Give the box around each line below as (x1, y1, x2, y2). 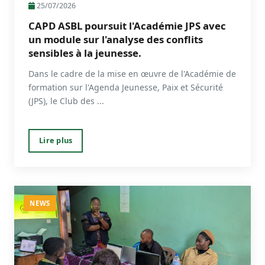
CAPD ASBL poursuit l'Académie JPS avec (28, 19, 226, 33)
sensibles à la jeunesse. (28, 46, 141, 60)
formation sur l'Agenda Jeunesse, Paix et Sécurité (28, 82, 223, 93)
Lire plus (39, 135, 73, 146)
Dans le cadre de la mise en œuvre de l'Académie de (28, 68, 236, 80)
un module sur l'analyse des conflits (28, 33, 203, 47)
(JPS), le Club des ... (28, 95, 104, 107)
